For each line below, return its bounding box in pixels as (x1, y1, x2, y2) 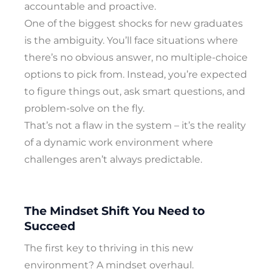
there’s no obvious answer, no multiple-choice (24, 51, 248, 63)
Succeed (24, 219, 75, 234)
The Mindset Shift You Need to (24, 204, 205, 219)
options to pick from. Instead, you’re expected (24, 68, 247, 80)
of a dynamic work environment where (24, 136, 213, 148)
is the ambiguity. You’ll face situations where (24, 34, 238, 46)
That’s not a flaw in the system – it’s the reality (24, 119, 246, 131)
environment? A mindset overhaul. (24, 259, 194, 271)
